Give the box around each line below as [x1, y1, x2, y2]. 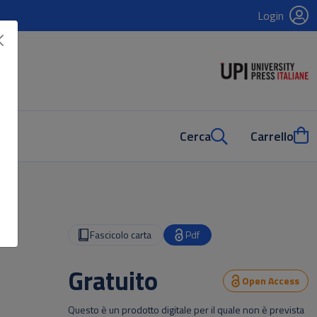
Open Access [242, 273, 299, 288]
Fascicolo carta [90, 227, 151, 242]
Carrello [250, 127, 294, 146]
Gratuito [68, 261, 158, 300]
